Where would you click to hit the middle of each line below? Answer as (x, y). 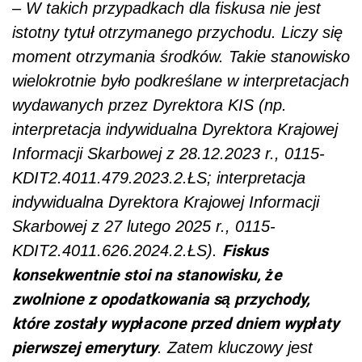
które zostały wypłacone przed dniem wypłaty (176, 323)
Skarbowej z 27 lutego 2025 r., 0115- (144, 227)
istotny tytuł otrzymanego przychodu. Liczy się (177, 33)
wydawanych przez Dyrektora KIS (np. (149, 105)
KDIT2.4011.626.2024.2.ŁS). (117, 251)
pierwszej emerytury (85, 347)
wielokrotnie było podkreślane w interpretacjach (181, 81)
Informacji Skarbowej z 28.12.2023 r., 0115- (168, 154)
